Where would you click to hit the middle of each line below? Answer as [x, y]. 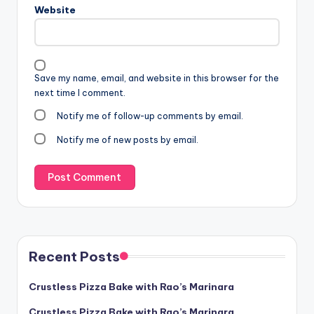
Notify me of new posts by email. [128, 139]
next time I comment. [80, 93]
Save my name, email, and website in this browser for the [157, 78]
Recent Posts [74, 257]
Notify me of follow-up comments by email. [150, 116]
